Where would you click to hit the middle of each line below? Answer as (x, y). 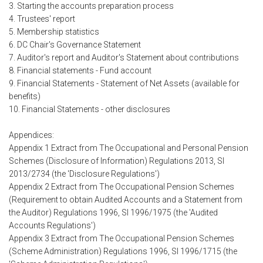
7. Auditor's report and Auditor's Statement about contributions (124, 58)
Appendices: (31, 135)
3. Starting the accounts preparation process (91, 6)
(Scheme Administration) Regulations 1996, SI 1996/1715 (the (123, 252)
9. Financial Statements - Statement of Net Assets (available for (124, 84)
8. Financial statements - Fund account (80, 71)
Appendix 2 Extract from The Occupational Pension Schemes (122, 187)
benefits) (25, 97)
